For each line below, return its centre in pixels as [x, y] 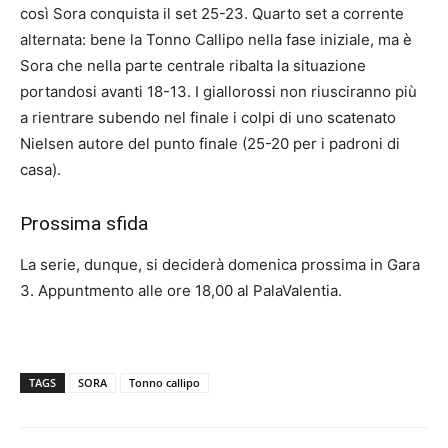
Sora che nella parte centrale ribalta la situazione [193, 65]
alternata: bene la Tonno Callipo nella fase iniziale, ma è [216, 39]
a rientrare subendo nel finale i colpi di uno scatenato [208, 117]
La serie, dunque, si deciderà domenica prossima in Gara [220, 264]
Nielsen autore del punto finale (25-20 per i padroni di [210, 143]
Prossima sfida [84, 223]
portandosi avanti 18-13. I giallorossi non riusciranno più [218, 91]
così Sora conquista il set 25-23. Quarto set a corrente [212, 13]
